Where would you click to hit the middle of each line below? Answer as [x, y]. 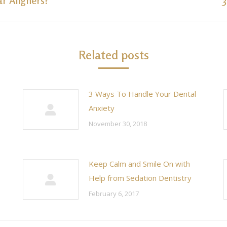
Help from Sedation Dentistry [140, 178]
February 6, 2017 [114, 194]
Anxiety [102, 108]
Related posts [113, 55]
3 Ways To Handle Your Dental [142, 94]
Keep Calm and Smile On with [139, 164]
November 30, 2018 [118, 124]
